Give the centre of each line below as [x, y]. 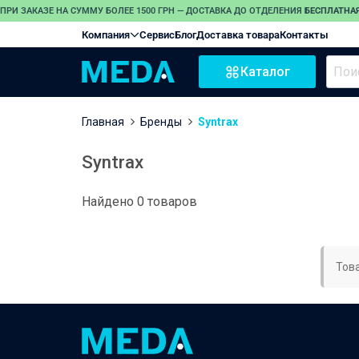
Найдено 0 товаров [139, 201]
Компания [106, 34]
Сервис [157, 34]
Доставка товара [238, 34]
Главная [103, 121]
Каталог [265, 71]
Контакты [304, 34]
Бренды [161, 121]
